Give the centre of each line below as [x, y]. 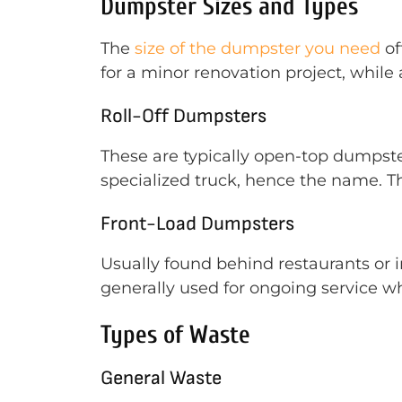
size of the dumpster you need [258, 48]
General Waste [161, 378]
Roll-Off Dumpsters [184, 116]
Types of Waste [175, 335]
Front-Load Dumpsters [197, 224]
